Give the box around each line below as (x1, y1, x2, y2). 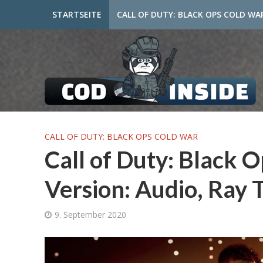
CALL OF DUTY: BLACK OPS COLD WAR (44, 131, 198, 142)
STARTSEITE (52, 9, 102, 20)
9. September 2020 (54, 209, 126, 220)
